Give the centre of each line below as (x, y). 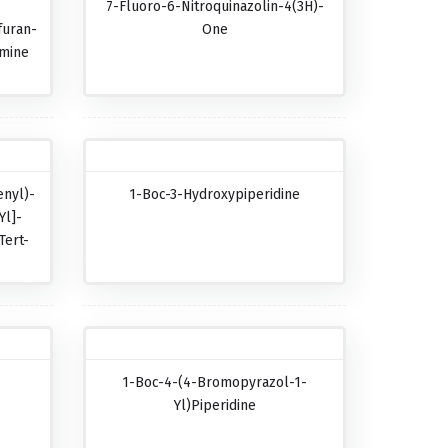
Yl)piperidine (214, 405)
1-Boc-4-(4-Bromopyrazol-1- (215, 382)
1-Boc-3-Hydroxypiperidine (215, 194)
